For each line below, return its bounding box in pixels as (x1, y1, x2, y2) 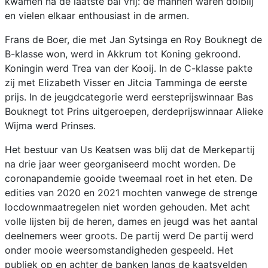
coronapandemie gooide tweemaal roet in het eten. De (5, 172, 252, 185)
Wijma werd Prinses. (5, 120, 96, 132)
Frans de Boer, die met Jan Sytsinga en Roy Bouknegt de (5, 33, 262, 46)
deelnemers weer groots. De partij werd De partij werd (5, 230, 254, 242)
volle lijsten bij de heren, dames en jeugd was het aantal (5, 215, 258, 228)
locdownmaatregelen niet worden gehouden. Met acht (5, 201, 250, 214)
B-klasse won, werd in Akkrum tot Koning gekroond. (5, 48, 240, 60)
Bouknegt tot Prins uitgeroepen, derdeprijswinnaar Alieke (5, 105, 263, 118)
